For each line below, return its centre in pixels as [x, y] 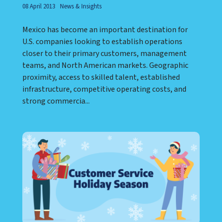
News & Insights [81, 6]
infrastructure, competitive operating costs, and [104, 89]
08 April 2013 [39, 6]
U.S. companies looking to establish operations [102, 41]
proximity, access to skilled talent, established [101, 77]
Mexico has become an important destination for [105, 29]
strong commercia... [56, 101]
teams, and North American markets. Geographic [105, 65]
